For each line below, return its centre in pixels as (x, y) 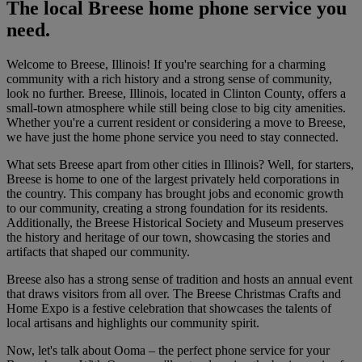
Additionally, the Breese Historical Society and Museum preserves (175, 223)
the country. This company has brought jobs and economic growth (175, 194)
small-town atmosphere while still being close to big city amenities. (176, 108)
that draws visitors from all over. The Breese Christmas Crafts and (174, 294)
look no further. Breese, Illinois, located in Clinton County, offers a (176, 94)
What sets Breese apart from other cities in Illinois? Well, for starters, (180, 165)
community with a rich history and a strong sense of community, (169, 79)
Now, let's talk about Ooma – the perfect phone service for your (168, 351)
